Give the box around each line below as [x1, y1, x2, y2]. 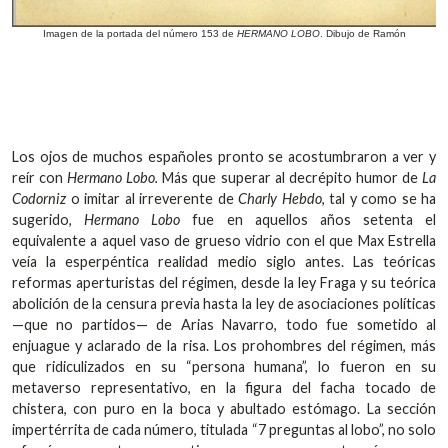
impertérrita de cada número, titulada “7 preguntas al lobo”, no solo [12, 420, 436, 438]
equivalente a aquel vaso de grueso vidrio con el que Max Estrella [12, 231, 436, 249]
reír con [12, 168, 68, 186]
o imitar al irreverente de [66, 189, 238, 207]
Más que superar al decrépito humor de [158, 168, 423, 186]
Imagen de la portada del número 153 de [42, 27, 237, 39]
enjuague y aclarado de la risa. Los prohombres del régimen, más [12, 336, 436, 354]
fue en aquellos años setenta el [180, 210, 436, 228]
